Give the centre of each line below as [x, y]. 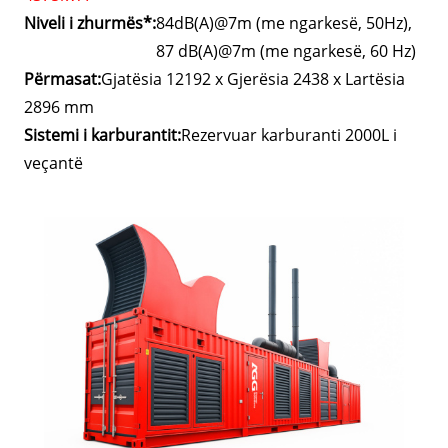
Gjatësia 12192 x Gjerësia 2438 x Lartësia [253, 79]
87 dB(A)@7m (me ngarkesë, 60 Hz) [286, 51]
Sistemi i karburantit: [103, 135]
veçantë [54, 163]
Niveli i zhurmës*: [90, 23]
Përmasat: [63, 79]
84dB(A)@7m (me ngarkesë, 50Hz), [284, 23]
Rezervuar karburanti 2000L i [289, 135]
